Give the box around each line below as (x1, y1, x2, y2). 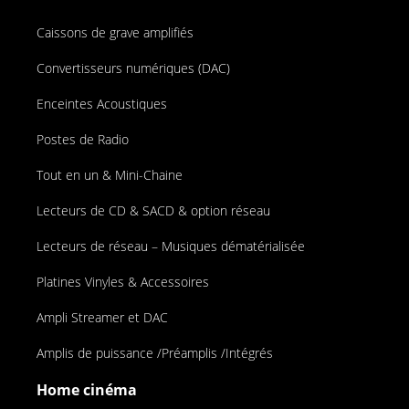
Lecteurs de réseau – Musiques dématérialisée (37, 236, 305, 255)
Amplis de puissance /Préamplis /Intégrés (37, 343, 273, 362)
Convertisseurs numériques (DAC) (37, 58, 230, 77)
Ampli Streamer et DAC (37, 308, 168, 326)
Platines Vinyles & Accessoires (37, 272, 209, 290)
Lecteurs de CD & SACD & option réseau (37, 201, 270, 219)
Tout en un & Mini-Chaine (37, 165, 183, 184)
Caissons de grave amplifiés (37, 23, 194, 41)
